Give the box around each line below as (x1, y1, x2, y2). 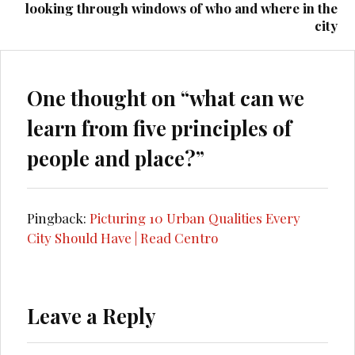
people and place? (27, 143, 197, 171)
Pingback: (27, 209, 90, 227)
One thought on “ (27, 83, 190, 111)
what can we (189, 83, 305, 111)
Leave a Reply (27, 301, 156, 329)
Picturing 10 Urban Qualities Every (90, 209, 301, 227)
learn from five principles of (27, 113, 292, 141)
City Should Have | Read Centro (27, 229, 219, 247)
